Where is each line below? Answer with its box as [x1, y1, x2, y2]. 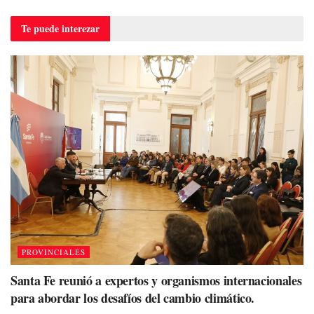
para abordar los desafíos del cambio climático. [11, 288, 255, 307]
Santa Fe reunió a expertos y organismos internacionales [11, 271, 302, 289]
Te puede [21, 20, 62, 36]
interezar [62, 20, 100, 36]
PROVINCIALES [22, 246, 86, 257]
